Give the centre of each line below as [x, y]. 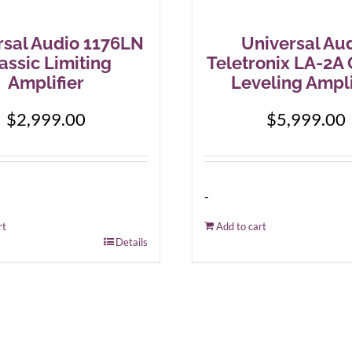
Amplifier [46, 82]
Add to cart [241, 226]
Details [132, 242]
